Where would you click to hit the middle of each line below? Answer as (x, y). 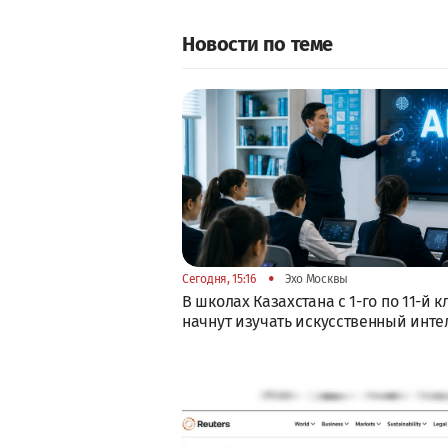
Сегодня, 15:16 (219, 278)
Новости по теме (257, 43)
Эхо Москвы (315, 278)
